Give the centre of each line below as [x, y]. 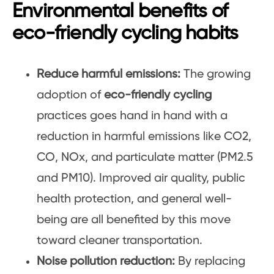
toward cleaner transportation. [120, 241]
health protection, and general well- [134, 199]
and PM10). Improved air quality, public [141, 178]
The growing [216, 74]
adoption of [70, 95]
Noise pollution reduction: [106, 261]
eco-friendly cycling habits [125, 34]
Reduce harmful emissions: [109, 74]
